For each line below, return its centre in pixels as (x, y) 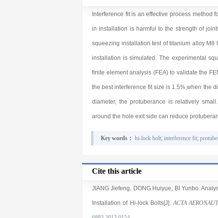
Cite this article (117, 171)
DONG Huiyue (152, 188)
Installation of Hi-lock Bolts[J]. (133, 203)
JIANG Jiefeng (111, 188)
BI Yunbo (187, 188)
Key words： (117, 138)
